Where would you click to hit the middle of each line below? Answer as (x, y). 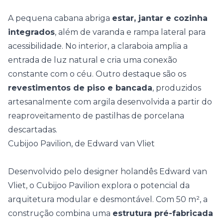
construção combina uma (60, 213)
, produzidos (177, 88)
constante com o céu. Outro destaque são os (97, 74)
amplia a (171, 46)
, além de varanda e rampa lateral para (130, 32)
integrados (31, 32)
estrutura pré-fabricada (163, 213)
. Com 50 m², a (180, 199)
